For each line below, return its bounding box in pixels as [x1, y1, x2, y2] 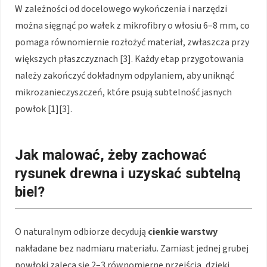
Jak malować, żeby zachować [15, 147, 207, 164]
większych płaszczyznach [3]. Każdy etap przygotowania [15, 52, 244, 66]
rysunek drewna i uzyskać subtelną [15, 165, 241, 182]
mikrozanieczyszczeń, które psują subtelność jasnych [15, 86, 232, 100]
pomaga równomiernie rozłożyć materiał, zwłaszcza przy [15, 36, 249, 49]
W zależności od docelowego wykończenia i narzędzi [15, 2, 227, 16]
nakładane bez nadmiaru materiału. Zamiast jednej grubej [15, 242, 249, 256]
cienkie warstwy [148, 225, 218, 239]
